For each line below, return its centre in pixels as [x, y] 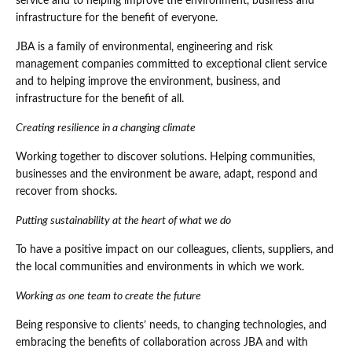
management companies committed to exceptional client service [171, 65]
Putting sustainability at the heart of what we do [123, 221]
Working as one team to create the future [108, 297]
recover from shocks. [66, 192]
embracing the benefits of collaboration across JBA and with [162, 343]
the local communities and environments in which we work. [160, 268]
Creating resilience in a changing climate [106, 128]
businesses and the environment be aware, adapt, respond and [167, 175]
